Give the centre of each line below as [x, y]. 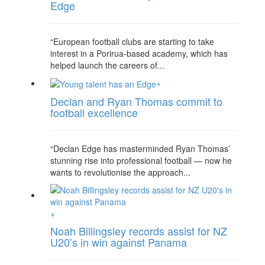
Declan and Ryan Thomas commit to [136, 101]
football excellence [94, 112]
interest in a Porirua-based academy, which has [139, 53]
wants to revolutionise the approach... [120, 172]
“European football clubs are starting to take [132, 41]
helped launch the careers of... [107, 65]
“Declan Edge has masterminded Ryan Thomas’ [140, 148]
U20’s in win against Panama [119, 242]
